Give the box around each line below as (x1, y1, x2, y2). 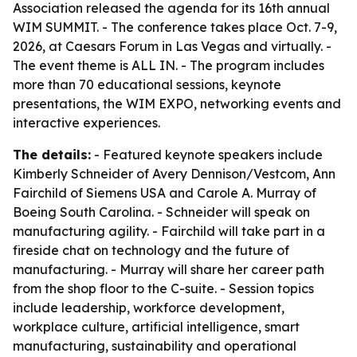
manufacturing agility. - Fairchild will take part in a (13, 223, 325, 239)
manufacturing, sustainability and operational (13, 338, 296, 354)
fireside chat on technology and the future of (13, 242, 289, 258)
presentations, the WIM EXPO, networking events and (13, 96, 341, 112)
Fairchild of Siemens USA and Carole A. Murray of (13, 185, 316, 201)
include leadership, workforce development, (13, 300, 284, 316)
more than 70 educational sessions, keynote (13, 76, 281, 92)
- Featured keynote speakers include (91, 147, 323, 163)
